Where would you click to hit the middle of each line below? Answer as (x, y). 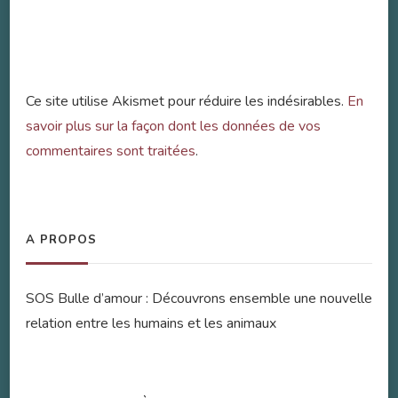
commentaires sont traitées (111, 151)
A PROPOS (61, 239)
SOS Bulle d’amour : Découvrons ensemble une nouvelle (199, 298)
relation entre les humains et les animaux (151, 323)
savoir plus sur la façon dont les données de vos (173, 126)
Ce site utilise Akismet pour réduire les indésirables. (187, 101)
